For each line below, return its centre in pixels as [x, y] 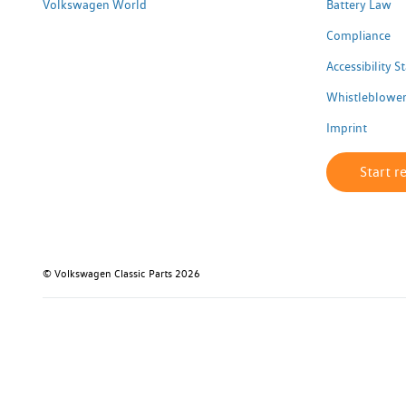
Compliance [358, 35]
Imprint [346, 128]
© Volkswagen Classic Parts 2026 [121, 273]
